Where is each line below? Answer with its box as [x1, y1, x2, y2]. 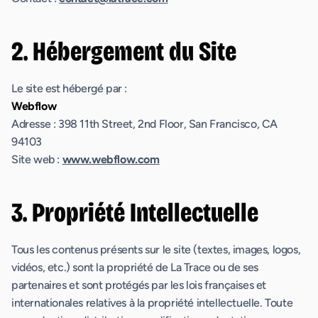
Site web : [11, 153, 62, 166]
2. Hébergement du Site [11, 35, 236, 67]
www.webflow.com [62, 153, 160, 166]
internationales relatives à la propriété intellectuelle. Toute [11, 296, 293, 309]
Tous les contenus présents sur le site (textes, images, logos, [11, 243, 301, 256]
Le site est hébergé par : [11, 82, 127, 95]
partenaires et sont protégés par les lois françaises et [11, 278, 267, 292]
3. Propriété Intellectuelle [11, 197, 258, 229]
